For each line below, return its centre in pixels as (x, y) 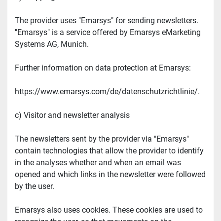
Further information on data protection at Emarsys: (103, 68)
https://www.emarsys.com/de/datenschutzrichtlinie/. (107, 92)
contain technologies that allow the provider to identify (109, 151)
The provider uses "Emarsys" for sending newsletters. (107, 21)
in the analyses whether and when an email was (98, 163)
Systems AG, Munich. (52, 44)
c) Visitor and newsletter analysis (72, 115)
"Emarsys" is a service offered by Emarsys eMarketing (108, 33)
